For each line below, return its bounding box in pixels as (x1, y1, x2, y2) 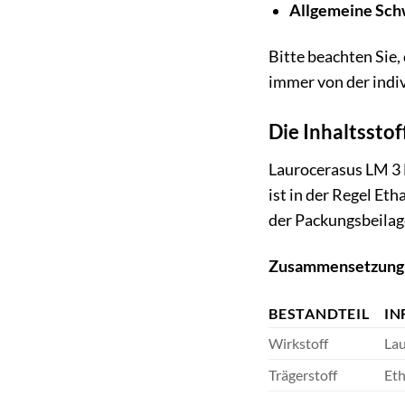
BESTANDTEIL (268, 304, 370, 322)
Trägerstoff (268, 365, 337, 383)
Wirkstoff (268, 334, 328, 352)
